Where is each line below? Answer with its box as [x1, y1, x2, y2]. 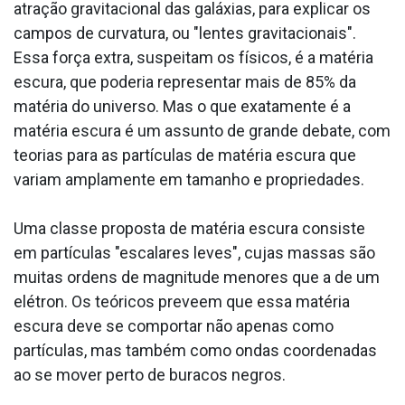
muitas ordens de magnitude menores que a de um [14, 268, 380, 287]
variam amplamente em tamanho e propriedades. [14, 170, 368, 190]
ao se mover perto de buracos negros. [14, 365, 286, 385]
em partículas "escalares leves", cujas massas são [14, 243, 375, 263]
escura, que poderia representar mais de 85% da [14, 72, 356, 92]
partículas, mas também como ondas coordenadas [14, 341, 377, 361]
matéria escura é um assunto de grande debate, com [14, 121, 391, 141]
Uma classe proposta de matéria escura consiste [14, 219, 365, 239]
